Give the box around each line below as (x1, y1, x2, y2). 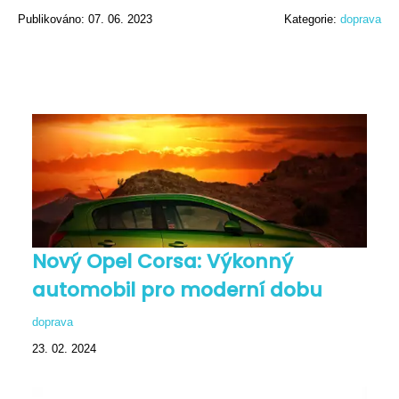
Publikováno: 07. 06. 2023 (18, 12, 152, 26)
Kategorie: (284, 12, 340, 26)
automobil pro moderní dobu (32, 275, 322, 304)
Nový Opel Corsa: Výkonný (32, 247, 293, 275)
